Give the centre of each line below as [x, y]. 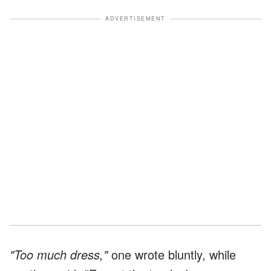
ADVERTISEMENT [135, 19]
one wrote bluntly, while [172, 255]
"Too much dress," [59, 255]
